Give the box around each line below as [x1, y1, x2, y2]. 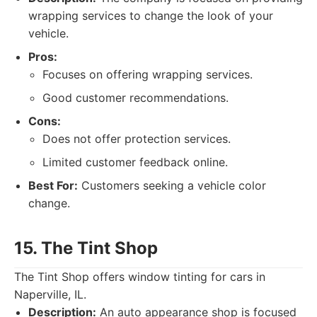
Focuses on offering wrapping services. [42, 67, 253, 81]
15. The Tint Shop [14, 238, 158, 258]
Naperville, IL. [14, 287, 86, 301]
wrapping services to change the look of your [28, 8, 273, 23]
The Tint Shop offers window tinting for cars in [14, 270, 265, 284]
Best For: [28, 178, 78, 192]
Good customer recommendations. [42, 91, 229, 105]
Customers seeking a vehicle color [78, 178, 266, 192]
